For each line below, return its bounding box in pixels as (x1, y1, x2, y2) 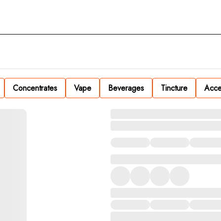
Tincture (161, 82, 187, 94)
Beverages (108, 82, 144, 94)
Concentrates (13, 82, 57, 94)
